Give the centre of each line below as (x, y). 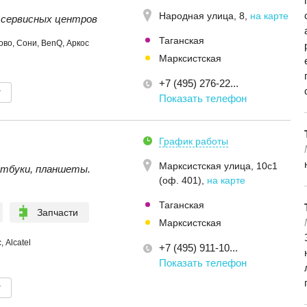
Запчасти (58, 212)
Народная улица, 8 (202, 16)
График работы (194, 141)
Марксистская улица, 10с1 (218, 166)
